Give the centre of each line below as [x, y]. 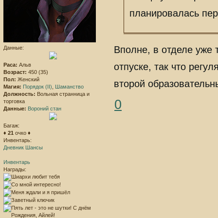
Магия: [12, 87]
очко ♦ [22, 133]
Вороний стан [45, 109]
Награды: [15, 170]
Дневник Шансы [23, 148]
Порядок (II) [37, 87]
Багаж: [11, 126]
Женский [28, 80]
